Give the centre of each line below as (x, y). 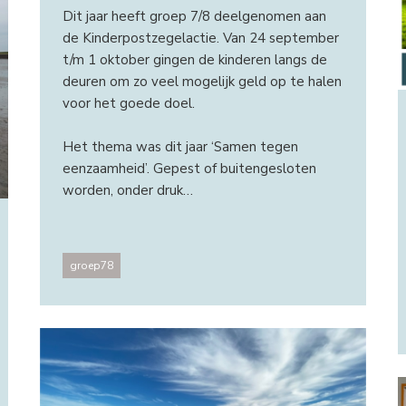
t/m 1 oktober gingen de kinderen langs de (194, 59)
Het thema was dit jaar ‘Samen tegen (180, 146)
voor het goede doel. (128, 103)
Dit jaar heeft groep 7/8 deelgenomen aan (194, 16)
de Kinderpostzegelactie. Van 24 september (200, 38)
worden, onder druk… (127, 190)
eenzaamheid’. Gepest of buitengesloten (189, 168)
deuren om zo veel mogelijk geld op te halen (202, 81)
